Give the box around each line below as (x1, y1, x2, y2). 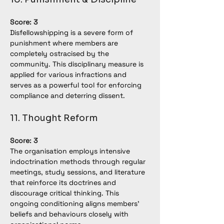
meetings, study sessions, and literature (10, 167, 147, 176)
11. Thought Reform (10, 112, 98, 123)
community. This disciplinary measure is (10, 59, 145, 68)
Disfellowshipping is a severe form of (10, 28, 135, 37)
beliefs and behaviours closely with (10, 209, 130, 218)
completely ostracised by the (10, 49, 111, 58)
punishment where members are (10, 38, 120, 47)
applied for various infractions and (10, 70, 128, 79)
